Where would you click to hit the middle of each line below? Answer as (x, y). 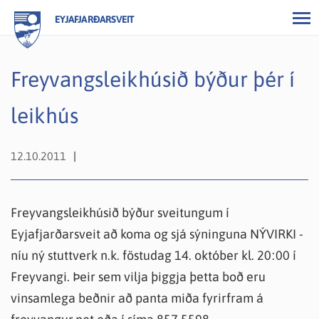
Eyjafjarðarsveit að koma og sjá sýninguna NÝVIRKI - (157, 234)
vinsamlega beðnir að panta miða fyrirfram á (137, 298)
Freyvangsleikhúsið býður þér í (153, 79)
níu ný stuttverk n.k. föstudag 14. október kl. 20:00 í (153, 255)
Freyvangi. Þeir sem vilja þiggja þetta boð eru (138, 277)
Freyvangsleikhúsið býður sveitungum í (120, 213)
